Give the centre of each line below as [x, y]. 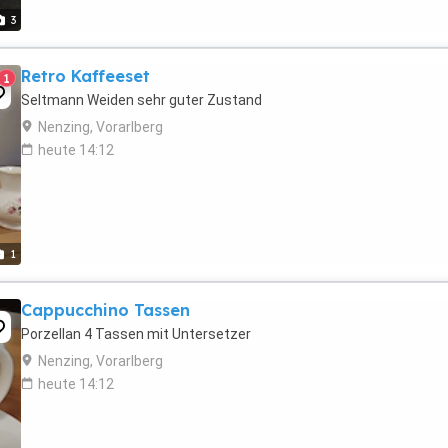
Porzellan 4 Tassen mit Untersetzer [136, 334]
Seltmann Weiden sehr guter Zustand [141, 100]
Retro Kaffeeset [85, 76]
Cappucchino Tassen [105, 310]
